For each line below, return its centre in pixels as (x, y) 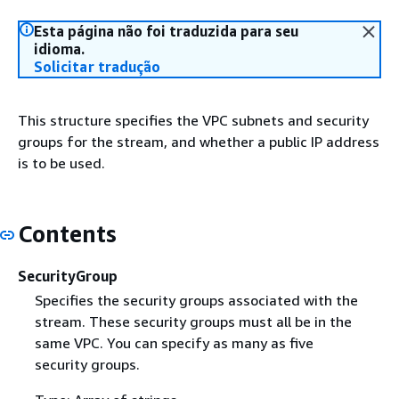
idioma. (59, 49)
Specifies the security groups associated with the (196, 300)
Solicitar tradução (98, 67)
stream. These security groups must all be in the (193, 321)
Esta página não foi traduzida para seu (166, 31)
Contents (67, 234)
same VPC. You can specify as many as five (174, 342)
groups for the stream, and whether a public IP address (199, 142)
